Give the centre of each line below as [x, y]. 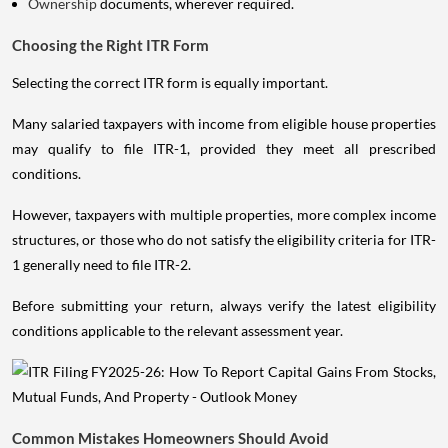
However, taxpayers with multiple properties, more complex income [224, 214]
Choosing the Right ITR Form [110, 44]
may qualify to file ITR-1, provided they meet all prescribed [224, 148]
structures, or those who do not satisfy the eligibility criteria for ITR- [224, 239]
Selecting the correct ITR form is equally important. [170, 82]
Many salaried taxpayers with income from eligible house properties [224, 123]
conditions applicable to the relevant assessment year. [177, 330]
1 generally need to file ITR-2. [101, 264]
